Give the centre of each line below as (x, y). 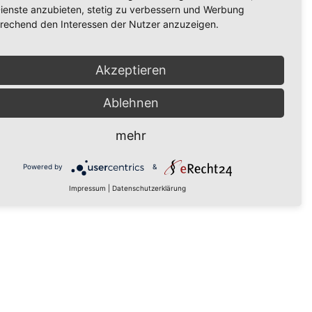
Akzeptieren (131, 70)
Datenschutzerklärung (149, 188)
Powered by (42, 167)
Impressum (87, 188)
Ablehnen (131, 102)
